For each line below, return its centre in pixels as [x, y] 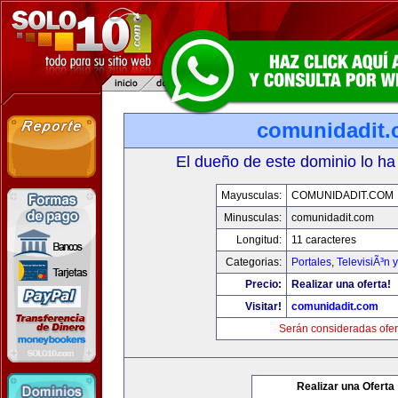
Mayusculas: [251, 195]
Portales [311, 262]
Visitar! [263, 306]
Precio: [263, 284]
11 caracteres [324, 240]
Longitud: [259, 240]
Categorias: [254, 262]
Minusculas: [253, 218]
